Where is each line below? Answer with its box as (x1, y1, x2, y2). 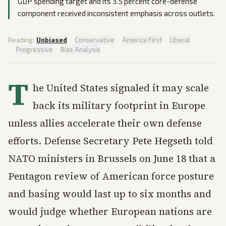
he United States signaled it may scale (33, 81, 209, 94)
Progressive (16, 45, 53, 53)
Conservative (75, 36, 115, 44)
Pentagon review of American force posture (8, 169, 214, 183)
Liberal (169, 36, 190, 44)
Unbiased (36, 36, 67, 44)
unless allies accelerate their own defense (8, 117, 202, 130)
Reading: (8, 36, 34, 44)
